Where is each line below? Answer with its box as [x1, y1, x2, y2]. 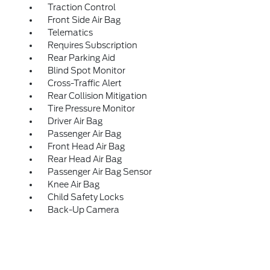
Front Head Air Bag [47, 142, 125, 152]
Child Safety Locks [47, 192, 124, 202]
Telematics [47, 28, 93, 38]
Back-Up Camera [47, 205, 119, 215]
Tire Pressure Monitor [47, 104, 135, 114]
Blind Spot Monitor [47, 66, 125, 76]
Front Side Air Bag [47, 15, 121, 25]
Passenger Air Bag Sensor [47, 167, 152, 177]
